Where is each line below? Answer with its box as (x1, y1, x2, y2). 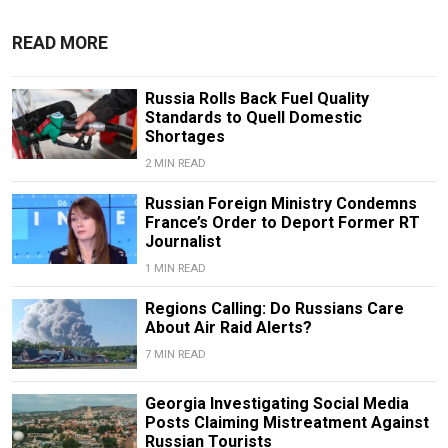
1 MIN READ (144, 261, 206, 275)
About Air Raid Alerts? (144, 317, 312, 337)
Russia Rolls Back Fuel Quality (144, 88, 369, 108)
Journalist (144, 231, 221, 251)
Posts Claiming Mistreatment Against (144, 412, 429, 432)
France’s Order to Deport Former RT (144, 212, 420, 232)
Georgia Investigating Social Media (144, 393, 409, 413)
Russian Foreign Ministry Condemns (144, 193, 417, 213)
